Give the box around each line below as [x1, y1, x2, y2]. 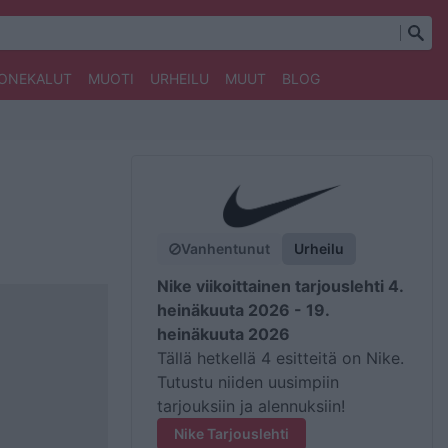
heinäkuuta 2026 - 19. [157, 300, 329, 320]
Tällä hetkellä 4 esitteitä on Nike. [157, 348, 404, 368]
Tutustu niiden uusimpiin [157, 372, 339, 392]
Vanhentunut [181, 240, 270, 257]
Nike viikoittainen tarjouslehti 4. [157, 276, 403, 296]
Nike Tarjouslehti [174, 425, 289, 442]
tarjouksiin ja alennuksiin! [157, 396, 345, 416]
